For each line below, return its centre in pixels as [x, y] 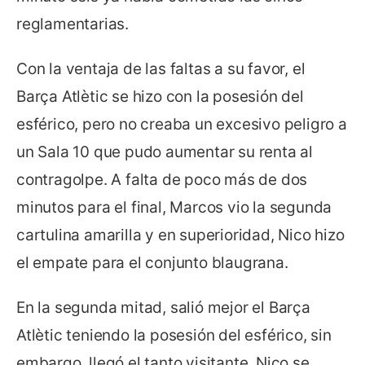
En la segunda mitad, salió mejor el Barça [163, 307]
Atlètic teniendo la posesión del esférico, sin [174, 335]
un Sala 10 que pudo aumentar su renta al [165, 152]
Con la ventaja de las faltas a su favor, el [161, 68]
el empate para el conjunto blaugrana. [152, 262]
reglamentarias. [73, 24]
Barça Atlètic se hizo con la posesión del [160, 96]
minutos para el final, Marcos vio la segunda [174, 207]
